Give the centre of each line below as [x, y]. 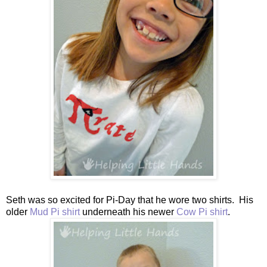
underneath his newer [128, 212]
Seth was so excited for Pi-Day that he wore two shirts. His [130, 200]
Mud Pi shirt [55, 212]
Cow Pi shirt [202, 212]
